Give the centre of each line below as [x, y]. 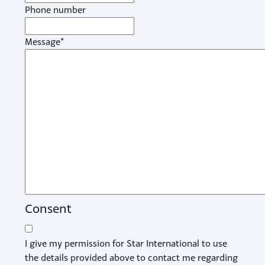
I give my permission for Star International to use [126, 243]
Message [42, 42]
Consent [48, 208]
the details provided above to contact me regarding [131, 258]
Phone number [55, 10]
